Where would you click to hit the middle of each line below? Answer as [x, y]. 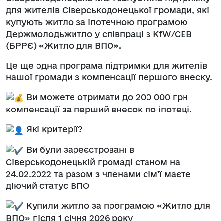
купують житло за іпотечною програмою [97, 22]
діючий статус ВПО [48, 185]
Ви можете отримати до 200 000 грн [106, 97]
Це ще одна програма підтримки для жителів [107, 65]
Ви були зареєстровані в [79, 149]
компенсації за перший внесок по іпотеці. [99, 110]
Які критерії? [55, 129]
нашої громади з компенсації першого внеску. [110, 77]
